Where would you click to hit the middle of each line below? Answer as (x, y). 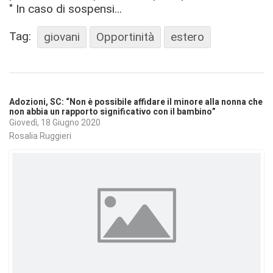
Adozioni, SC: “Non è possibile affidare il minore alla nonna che (136, 102)
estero (187, 37)
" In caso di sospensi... (66, 9)
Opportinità (125, 37)
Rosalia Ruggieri (40, 136)
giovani (62, 37)
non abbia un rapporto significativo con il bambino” (112, 112)
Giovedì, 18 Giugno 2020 (55, 123)
